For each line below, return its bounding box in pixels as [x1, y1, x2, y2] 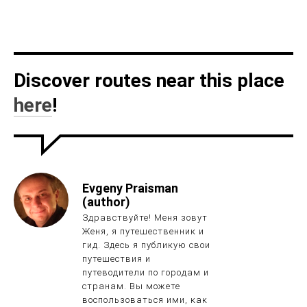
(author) [82, 195, 130, 210]
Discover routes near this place [14, 69, 284, 93]
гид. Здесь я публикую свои [82, 240, 210, 251]
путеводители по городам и [82, 267, 209, 278]
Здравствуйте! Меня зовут [82, 212, 208, 223]
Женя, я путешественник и [82, 226, 204, 237]
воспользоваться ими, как [82, 295, 208, 306]
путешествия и [82, 254, 151, 265]
